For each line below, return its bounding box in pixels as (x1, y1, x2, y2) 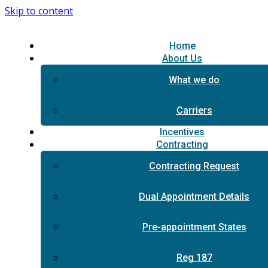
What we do (169, 74, 220, 86)
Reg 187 (176, 252, 212, 263)
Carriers (176, 105, 212, 116)
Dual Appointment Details (139, 191, 249, 202)
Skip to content (5, 4, 73, 17)
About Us (162, 53, 202, 64)
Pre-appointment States (142, 221, 246, 233)
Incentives (160, 126, 205, 138)
